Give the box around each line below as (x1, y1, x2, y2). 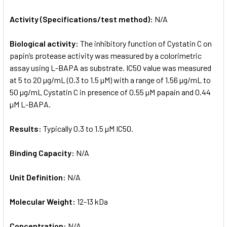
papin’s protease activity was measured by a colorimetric (10, 50, 202, 60)
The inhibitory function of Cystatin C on (80, 38, 212, 48)
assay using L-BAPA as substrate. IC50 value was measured (10, 62, 211, 72)
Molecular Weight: (10, 196, 77, 206)
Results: (10, 123, 43, 133)
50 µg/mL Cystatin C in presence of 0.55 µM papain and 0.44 (10, 87, 211, 97)
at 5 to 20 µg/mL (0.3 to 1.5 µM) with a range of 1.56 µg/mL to (10, 74, 211, 85)
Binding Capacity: (10, 147, 76, 158)
